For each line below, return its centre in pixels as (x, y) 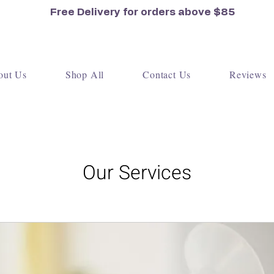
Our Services (137, 173)
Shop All (85, 74)
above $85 (206, 12)
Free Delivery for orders (114, 12)
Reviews (248, 74)
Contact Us (167, 74)
